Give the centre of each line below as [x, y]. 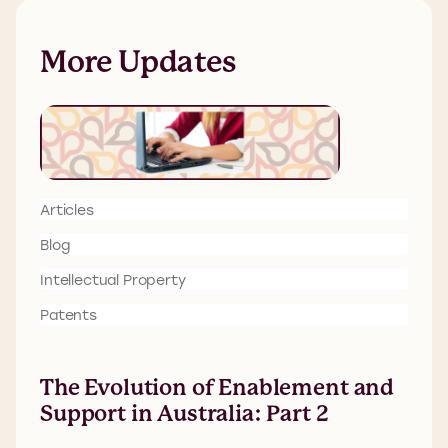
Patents [68, 314]
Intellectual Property [113, 279]
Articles [67, 209]
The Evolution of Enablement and [217, 388]
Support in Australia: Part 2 [184, 414]
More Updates [137, 61]
